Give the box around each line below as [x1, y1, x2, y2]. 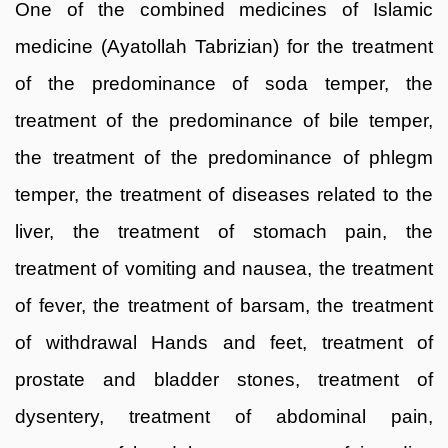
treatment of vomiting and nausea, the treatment [15, 257, 433, 279]
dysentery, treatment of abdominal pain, [15, 405, 433, 427]
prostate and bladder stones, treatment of [15, 368, 433, 390]
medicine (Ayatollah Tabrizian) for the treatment [15, 35, 433, 57]
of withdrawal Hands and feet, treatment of [15, 331, 433, 353]
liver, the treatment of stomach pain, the [15, 220, 433, 242]
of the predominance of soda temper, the [15, 72, 433, 94]
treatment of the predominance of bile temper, [15, 109, 433, 131]
